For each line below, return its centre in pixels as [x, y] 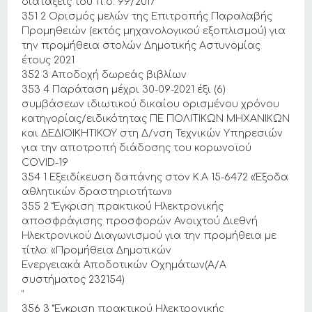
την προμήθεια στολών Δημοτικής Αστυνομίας [141, 46]
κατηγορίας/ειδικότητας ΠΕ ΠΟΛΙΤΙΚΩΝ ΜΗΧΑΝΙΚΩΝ [156, 119]
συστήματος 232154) [73, 280]
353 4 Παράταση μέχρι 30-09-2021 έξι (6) [124, 89]
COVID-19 [45, 163]
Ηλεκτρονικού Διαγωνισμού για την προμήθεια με [149, 236]
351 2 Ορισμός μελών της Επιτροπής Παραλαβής [147, 16]
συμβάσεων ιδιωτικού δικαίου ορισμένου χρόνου [151, 104]
